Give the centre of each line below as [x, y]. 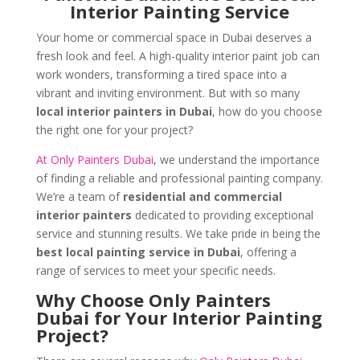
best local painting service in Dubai [138, 252]
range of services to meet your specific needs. [155, 271]
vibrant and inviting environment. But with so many [168, 93]
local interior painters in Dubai [124, 112]
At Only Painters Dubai [94, 160]
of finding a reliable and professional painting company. [179, 178]
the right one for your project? [114, 130]
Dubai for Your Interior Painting [179, 318]
